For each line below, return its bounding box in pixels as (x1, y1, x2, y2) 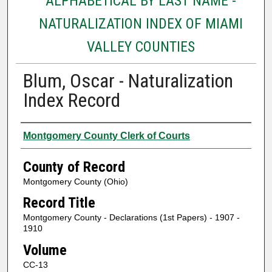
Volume (22, 241, 67, 259)
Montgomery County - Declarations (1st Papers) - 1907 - (22, 212, 240, 223)
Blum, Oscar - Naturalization (22, 69, 233, 92)
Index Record (22, 88, 120, 112)
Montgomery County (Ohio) (22, 176, 128, 186)
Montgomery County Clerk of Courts (22, 130, 190, 141)
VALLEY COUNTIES (86, 38, 195, 55)
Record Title (22, 194, 95, 212)
